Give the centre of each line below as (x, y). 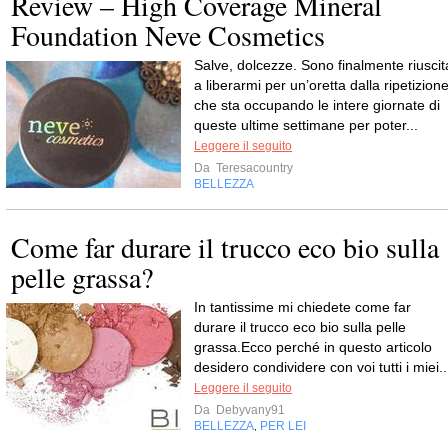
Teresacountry (253, 168)
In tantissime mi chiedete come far (302, 307)
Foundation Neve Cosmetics (168, 35)
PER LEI (283, 426)
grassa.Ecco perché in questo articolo (313, 347)
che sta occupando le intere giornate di (317, 105)
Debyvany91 (249, 410)
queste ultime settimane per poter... (306, 125)
